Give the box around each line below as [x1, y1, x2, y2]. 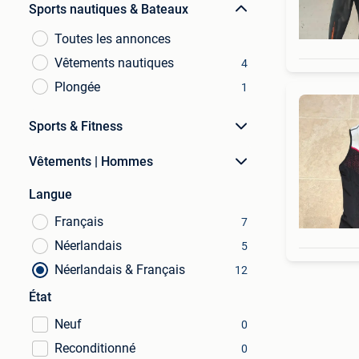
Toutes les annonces [54, 31, 171, 46]
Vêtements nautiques [54, 55, 174, 71]
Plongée [54, 79, 100, 95]
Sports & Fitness [29, 119, 123, 134]
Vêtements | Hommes [29, 154, 153, 169]
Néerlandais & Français [54, 262, 185, 277]
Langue [29, 187, 72, 202]
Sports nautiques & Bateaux [29, 2, 188, 17]
